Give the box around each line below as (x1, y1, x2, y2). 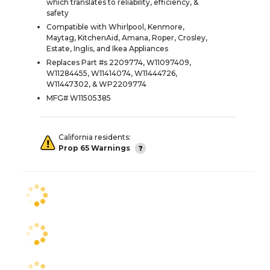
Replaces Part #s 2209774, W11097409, (46, 57, 191, 67)
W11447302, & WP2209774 (46, 79, 146, 89)
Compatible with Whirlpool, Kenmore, (46, 22, 184, 31)
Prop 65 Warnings (58, 143, 130, 152)
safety (46, 8, 69, 17)
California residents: (58, 132, 131, 142)
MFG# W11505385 (46, 93, 111, 102)
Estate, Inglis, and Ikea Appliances (46, 43, 168, 53)
